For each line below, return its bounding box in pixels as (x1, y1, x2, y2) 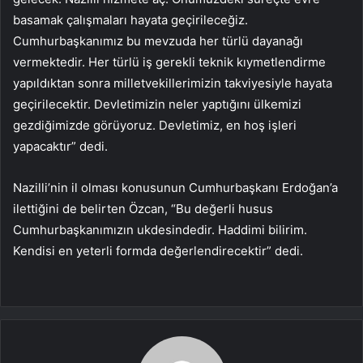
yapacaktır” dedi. (13, 138, 108, 154)
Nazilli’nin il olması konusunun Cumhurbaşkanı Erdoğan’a (13, 179, 338, 195)
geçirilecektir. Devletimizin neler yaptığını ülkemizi (13, 96, 301, 112)
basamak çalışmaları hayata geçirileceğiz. (13, 11, 248, 28)
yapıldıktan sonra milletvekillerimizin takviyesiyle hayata (13, 75, 332, 91)
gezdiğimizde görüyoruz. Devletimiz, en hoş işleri (13, 117, 297, 133)
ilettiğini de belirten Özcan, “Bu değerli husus (13, 200, 273, 216)
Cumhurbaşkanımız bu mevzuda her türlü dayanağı (13, 32, 303, 49)
